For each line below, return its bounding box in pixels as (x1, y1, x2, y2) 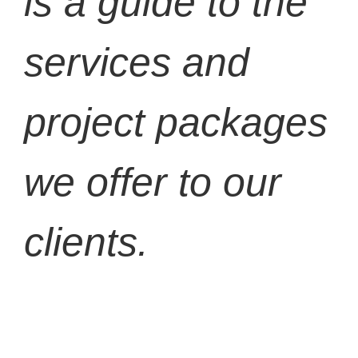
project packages (24, 99, 328, 145)
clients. (24, 219, 149, 265)
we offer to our (24, 159, 281, 205)
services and (24, 39, 249, 85)
